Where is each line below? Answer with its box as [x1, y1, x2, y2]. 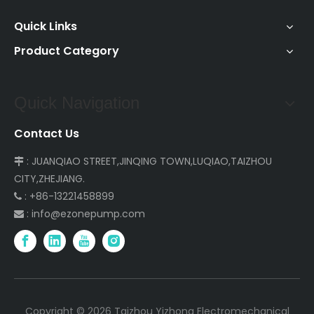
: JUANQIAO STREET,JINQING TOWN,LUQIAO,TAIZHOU [27, 154, 272, 168]
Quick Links [14, 18, 77, 34]
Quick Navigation [14, 93, 139, 112]
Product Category [14, 43, 119, 59]
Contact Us [14, 125, 79, 142]
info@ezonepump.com [32, 207, 145, 221]
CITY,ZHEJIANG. [14, 172, 85, 186]
